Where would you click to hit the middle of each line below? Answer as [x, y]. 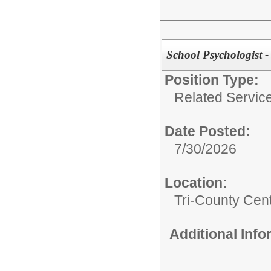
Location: [196, 183]
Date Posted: [207, 131]
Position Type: [212, 80]
